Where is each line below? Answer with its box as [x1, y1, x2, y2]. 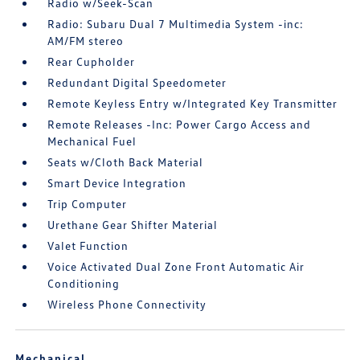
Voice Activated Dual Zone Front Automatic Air [47, 260, 305, 274]
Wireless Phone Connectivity [47, 297, 207, 312]
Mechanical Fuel [47, 134, 137, 149]
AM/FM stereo [47, 34, 125, 48]
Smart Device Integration [47, 176, 187, 190]
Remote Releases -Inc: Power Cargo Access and [47, 117, 312, 132]
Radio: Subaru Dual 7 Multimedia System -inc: [47, 17, 305, 31]
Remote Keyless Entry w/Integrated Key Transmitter [47, 96, 338, 111]
